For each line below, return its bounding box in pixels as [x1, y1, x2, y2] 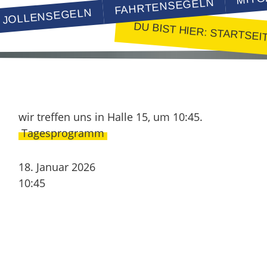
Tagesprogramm [21, 125, 104, 140]
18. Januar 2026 [18, 159, 95, 174]
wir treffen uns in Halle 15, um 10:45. [18, 109, 203, 124]
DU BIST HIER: [133, 20, 211, 39]
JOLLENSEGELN [2, 6, 93, 26]
